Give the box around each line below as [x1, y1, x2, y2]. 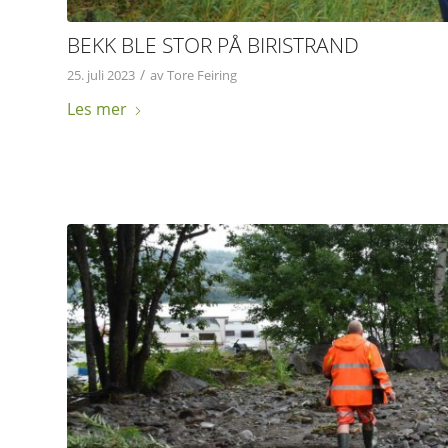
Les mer [67, 97, 127, 120]
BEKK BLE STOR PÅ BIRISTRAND [67, 30, 359, 59]
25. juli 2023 [67, 65, 135, 84]
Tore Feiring [167, 65, 237, 84]
